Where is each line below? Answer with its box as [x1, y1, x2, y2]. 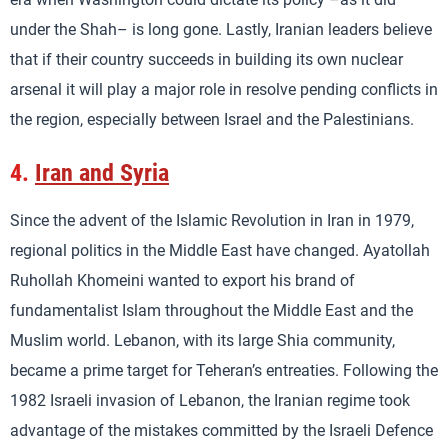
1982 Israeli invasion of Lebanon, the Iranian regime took [10, 391, 410, 411]
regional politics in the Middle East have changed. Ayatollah [10, 241, 430, 261]
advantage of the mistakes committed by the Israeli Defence [10, 421, 433, 441]
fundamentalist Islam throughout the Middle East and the [10, 301, 413, 321]
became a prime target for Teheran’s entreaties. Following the [10, 361, 438, 381]
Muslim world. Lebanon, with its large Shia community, [10, 331, 395, 351]
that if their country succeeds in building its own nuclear [10, 49, 403, 69]
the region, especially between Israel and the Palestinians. [10, 109, 414, 129]
